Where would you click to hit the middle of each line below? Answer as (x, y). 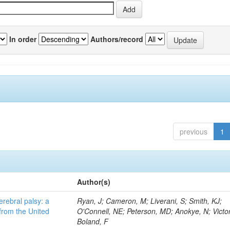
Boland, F (93, 221)
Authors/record (117, 39)
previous (193, 131)
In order (23, 39)
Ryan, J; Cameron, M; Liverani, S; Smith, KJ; (150, 201)
